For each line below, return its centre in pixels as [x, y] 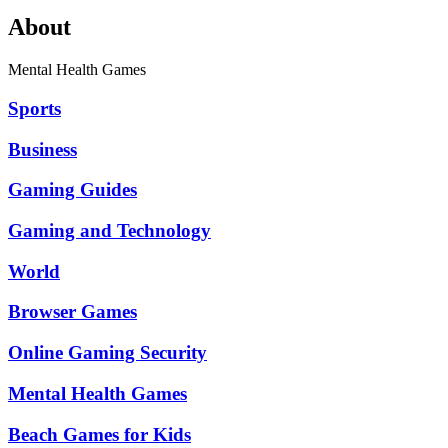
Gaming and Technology [109, 230]
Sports [34, 108]
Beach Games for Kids [99, 434]
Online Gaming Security [107, 353]
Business [42, 149]
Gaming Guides [72, 190]
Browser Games [72, 312]
